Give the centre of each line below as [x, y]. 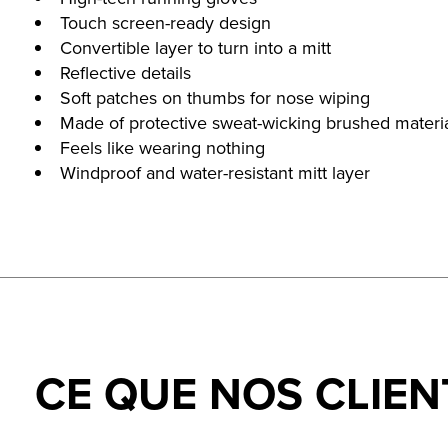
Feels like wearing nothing [162, 148]
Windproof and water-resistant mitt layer [215, 173]
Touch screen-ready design [165, 23]
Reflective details [125, 73]
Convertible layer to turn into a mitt [195, 48]
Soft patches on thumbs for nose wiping [215, 98]
